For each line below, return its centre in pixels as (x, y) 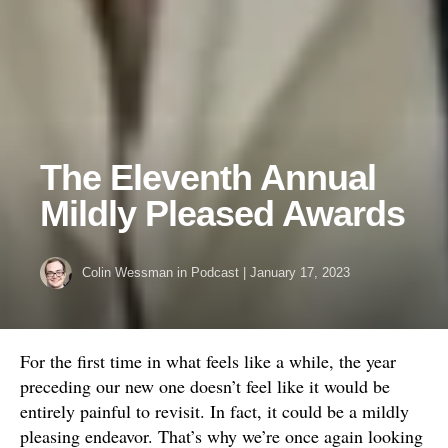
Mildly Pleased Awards (222, 214)
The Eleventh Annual (208, 178)
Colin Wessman (127, 273)
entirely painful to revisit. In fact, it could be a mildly (214, 411)
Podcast (215, 273)
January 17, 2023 (300, 273)
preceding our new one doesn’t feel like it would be (205, 386)
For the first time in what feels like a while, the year (208, 361)
